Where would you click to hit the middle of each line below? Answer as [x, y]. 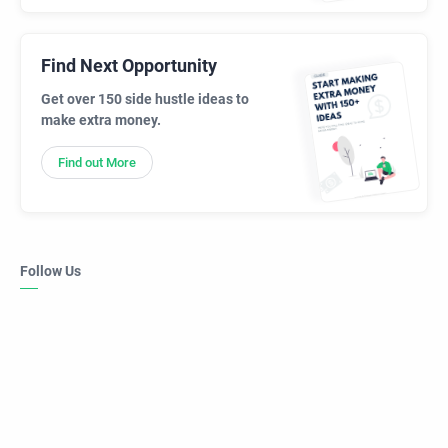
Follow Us [50, 270]
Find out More [97, 162]
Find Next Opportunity [129, 65]
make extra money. [101, 119]
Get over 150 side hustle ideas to [145, 98]
